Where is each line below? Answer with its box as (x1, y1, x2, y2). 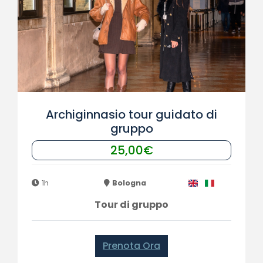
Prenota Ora (103, 239, 160, 252)
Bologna (112, 178, 147, 188)
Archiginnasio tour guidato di (46, 106, 217, 123)
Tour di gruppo (95, 198, 168, 211)
